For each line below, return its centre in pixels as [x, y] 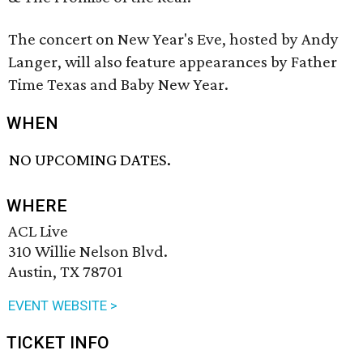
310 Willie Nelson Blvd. [88, 252]
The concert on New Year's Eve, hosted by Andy [173, 39]
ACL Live [38, 231]
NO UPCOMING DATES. [90, 160]
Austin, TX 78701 [65, 272]
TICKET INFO [58, 343]
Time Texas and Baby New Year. [118, 84]
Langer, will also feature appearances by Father [173, 62]
